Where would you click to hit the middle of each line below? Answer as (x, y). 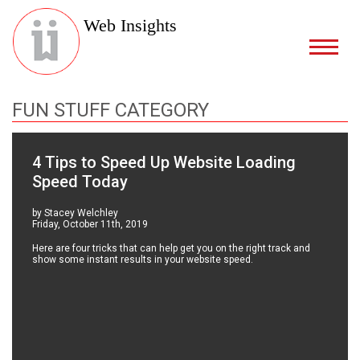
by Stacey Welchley (76, 213)
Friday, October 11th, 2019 (90, 225)
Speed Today (80, 182)
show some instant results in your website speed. (143, 260)
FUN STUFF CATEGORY (110, 110)
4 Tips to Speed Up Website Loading (164, 163)
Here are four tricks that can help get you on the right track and (172, 249)
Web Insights (131, 25)
